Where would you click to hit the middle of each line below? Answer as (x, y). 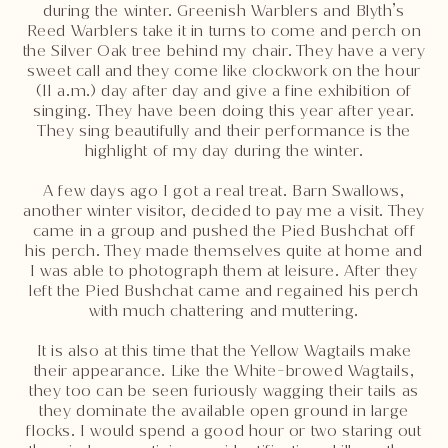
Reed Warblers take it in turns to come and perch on (224, 31)
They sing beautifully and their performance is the (223, 131)
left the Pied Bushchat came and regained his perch (223, 291)
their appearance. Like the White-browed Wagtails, (224, 371)
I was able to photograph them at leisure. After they (224, 271)
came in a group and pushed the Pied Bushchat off (224, 231)
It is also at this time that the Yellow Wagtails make (224, 351)
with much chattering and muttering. (223, 311)
